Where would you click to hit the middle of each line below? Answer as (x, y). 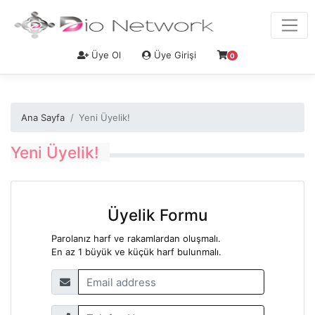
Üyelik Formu (157, 215)
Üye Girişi (174, 54)
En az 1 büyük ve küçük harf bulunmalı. (136, 252)
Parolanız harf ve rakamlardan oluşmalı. (136, 239)
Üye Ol (105, 54)
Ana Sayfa (43, 117)
